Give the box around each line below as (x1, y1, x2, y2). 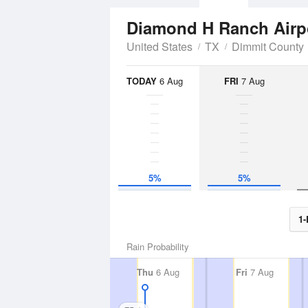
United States (126, 38, 192, 54)
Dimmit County (232, 38, 304, 54)
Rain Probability (126, 240, 189, 253)
